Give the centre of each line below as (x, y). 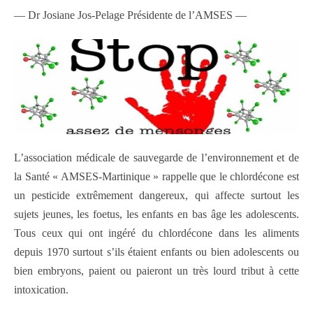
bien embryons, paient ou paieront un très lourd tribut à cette (156, 271)
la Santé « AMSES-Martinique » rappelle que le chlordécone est (156, 177)
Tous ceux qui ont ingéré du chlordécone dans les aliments (156, 233)
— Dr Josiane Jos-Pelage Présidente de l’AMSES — (130, 15)
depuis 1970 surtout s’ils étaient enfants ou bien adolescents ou (156, 252)
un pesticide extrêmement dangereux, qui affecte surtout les (156, 196)
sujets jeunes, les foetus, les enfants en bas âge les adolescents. (156, 214)
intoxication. (41, 290)
